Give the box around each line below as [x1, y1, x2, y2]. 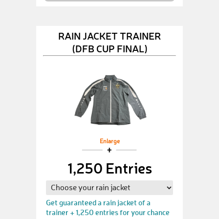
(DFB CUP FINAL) [71, 42, 148, 55]
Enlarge [99, 139, 120, 145]
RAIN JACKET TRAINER [58, 29, 161, 42]
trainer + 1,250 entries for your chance [46, 207, 170, 217]
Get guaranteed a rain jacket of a [46, 197, 151, 207]
